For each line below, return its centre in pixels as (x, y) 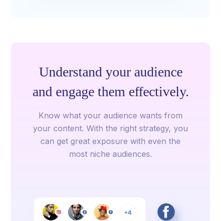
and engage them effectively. (110, 92)
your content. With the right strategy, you (110, 129)
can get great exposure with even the (110, 141)
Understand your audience (110, 72)
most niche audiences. (110, 154)
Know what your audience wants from (110, 116)
